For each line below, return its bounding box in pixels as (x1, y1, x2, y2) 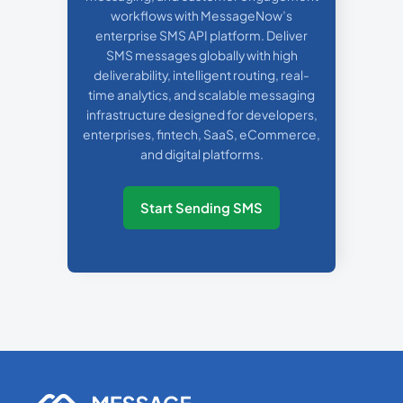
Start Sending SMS (140, 200, 263, 217)
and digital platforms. (139, 147, 264, 163)
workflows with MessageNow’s (111, 8, 292, 24)
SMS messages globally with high (105, 48, 298, 64)
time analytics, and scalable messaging (88, 87, 315, 103)
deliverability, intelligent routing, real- (94, 67, 309, 84)
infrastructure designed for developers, (85, 107, 318, 123)
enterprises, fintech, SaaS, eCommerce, (83, 127, 320, 143)
